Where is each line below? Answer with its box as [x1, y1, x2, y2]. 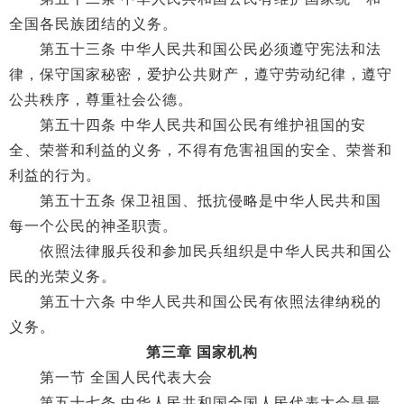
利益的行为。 [9, 168, 101, 183]
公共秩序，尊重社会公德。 [9, 92, 193, 107]
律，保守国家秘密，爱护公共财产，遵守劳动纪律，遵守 [9, 67, 392, 82]
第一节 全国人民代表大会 [9, 370, 213, 385]
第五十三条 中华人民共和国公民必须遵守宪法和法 [9, 41, 381, 57]
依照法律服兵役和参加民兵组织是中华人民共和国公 [9, 243, 392, 259]
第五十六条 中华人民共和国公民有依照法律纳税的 [9, 294, 381, 309]
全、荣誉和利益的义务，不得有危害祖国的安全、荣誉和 [9, 142, 392, 158]
